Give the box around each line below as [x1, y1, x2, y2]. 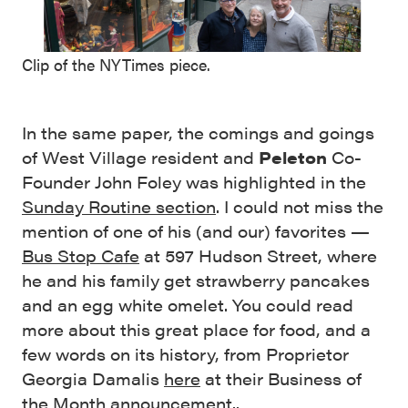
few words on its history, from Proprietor [22, 342, 349, 366]
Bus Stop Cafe [22, 244, 139, 268]
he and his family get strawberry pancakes [22, 269, 370, 292]
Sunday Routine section [22, 195, 216, 219]
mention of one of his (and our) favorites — [22, 219, 370, 243]
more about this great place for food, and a [22, 318, 371, 342]
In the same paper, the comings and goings [22, 121, 374, 145]
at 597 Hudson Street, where [139, 244, 377, 268]
